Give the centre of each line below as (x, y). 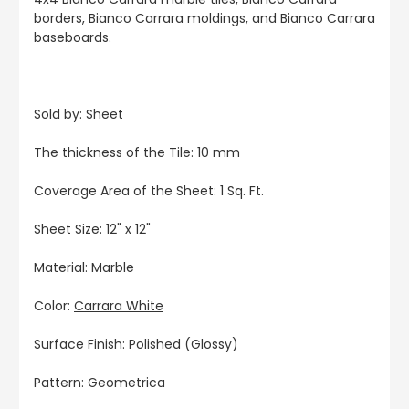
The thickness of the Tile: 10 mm (137, 153)
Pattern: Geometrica (100, 383)
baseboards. (73, 38)
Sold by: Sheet (79, 115)
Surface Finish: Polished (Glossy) (136, 345)
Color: (54, 306)
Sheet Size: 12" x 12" (92, 230)
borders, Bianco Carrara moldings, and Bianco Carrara (204, 19)
